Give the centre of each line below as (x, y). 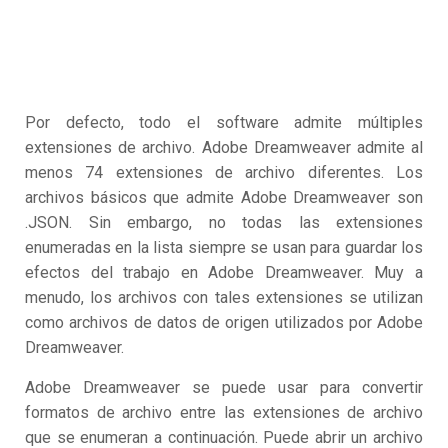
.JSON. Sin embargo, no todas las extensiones (224, 222)
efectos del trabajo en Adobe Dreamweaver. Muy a (224, 272)
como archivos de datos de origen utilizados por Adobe (224, 322)
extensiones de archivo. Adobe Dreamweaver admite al (224, 147)
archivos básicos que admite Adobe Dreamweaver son (224, 197)
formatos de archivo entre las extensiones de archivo (224, 412)
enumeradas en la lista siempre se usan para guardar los (224, 247)
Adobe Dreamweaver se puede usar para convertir (224, 387)
